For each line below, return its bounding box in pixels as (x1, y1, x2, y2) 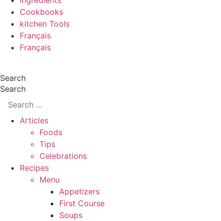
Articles (20, 115, 48, 125)
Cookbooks (20, 7, 63, 17)
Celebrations (39, 151, 87, 161)
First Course (59, 198, 105, 208)
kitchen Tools (20, 19, 70, 29)
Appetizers (59, 186, 100, 196)
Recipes (20, 163, 49, 173)
